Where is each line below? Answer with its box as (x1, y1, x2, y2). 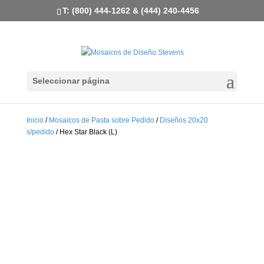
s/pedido (26, 128, 54, 136)
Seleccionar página (32, 76, 110, 86)
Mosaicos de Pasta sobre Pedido (48, 116, 154, 124)
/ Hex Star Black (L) (54, 128, 117, 136)
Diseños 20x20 (159, 116, 208, 124)
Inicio (26, 116, 44, 124)
